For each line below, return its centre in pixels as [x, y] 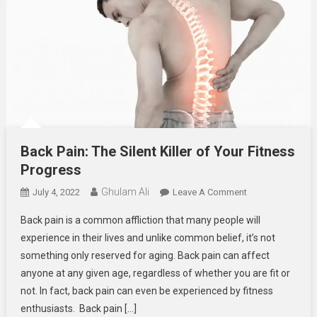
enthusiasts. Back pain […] [78, 309]
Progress [51, 170]
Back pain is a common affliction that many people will [140, 220]
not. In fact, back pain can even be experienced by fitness [146, 291]
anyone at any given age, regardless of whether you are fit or [155, 273]
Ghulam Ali [125, 192]
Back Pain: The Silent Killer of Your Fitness [157, 152]
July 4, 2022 [56, 192]
